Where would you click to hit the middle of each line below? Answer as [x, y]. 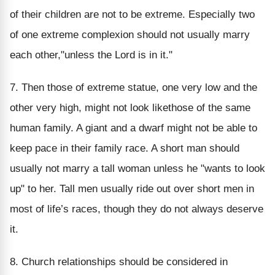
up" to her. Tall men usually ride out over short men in [132, 188]
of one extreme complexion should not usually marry [130, 34]
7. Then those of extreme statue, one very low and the [134, 87]
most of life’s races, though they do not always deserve [137, 209]
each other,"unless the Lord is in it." [91, 55]
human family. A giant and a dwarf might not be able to [134, 128]
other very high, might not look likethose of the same [130, 107]
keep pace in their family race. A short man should [125, 148]
